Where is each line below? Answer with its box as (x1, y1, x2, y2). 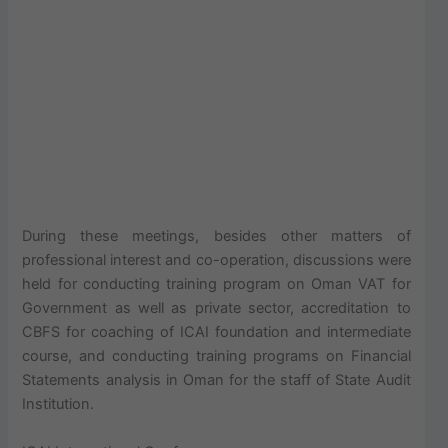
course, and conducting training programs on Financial (22, 347, 411, 366)
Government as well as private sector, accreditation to (22, 299, 411, 318)
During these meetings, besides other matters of (22, 227, 411, 246)
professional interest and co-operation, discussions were (22, 251, 411, 270)
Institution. (22, 395, 95, 414)
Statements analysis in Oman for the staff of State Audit (22, 371, 411, 390)
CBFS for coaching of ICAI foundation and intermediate (22, 323, 411, 342)
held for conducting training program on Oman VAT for (22, 275, 411, 294)
